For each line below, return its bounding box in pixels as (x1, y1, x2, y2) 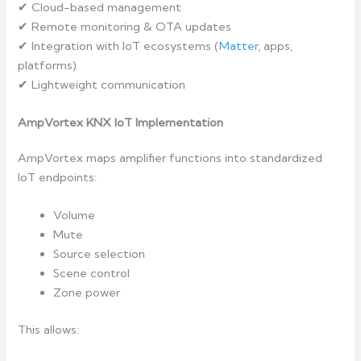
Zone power (53, 285, 121, 301)
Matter (219, 38, 259, 53)
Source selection (53, 247, 146, 262)
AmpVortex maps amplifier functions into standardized (18, 150, 323, 165)
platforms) (18, 57, 77, 73)
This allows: (18, 322, 80, 338)
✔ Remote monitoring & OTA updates (18, 19, 232, 34)
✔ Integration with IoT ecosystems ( (18, 38, 220, 53)
